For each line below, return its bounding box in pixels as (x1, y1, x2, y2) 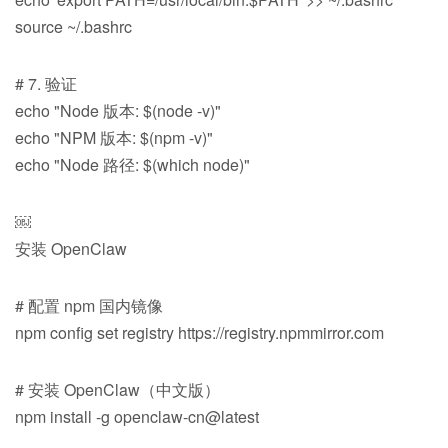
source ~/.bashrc (15, 14, 132, 38)
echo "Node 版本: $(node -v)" (15, 98, 221, 122)
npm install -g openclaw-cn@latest (15, 404, 259, 428)
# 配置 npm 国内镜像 (15, 293, 163, 317)
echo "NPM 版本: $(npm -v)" (15, 125, 213, 149)
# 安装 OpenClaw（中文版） (15, 377, 220, 401)
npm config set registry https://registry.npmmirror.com (15, 320, 384, 344)
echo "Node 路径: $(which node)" (15, 152, 250, 176)
